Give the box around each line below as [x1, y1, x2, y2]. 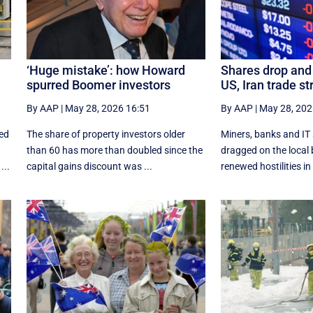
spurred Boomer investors [26, 78, 170, 93]
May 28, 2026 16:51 [64, 103, 150, 115]
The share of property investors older [26, 129, 185, 140]
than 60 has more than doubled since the [26, 145, 203, 156]
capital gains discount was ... [26, 161, 152, 173]
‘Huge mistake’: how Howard [26, 63, 185, 78]
